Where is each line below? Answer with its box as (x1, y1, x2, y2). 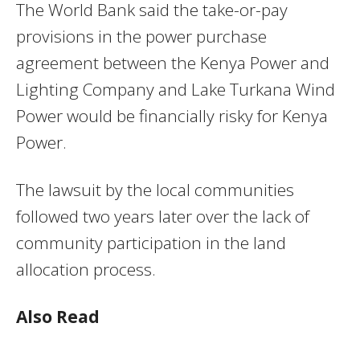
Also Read (16, 305, 100, 328)
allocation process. (16, 257, 156, 280)
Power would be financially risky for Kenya (16, 104, 328, 127)
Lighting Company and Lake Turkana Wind (16, 77, 335, 100)
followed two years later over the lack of (16, 204, 309, 227)
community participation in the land (16, 231, 286, 254)
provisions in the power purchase (16, 24, 267, 47)
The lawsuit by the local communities (16, 178, 294, 201)
